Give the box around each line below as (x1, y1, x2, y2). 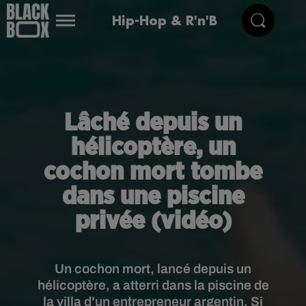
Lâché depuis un (64, 111, 242, 135)
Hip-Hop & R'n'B (111, 12, 217, 29)
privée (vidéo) (74, 209, 232, 234)
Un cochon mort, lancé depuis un (55, 262, 251, 276)
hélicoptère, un (70, 135, 236, 160)
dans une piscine (61, 184, 245, 209)
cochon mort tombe (44, 160, 262, 184)
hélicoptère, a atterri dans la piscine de (37, 278, 269, 292)
